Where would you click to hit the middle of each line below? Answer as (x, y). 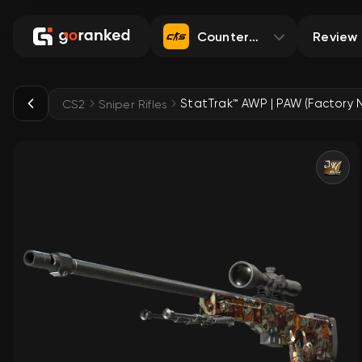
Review (335, 36)
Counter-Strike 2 (249, 36)
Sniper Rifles (133, 103)
